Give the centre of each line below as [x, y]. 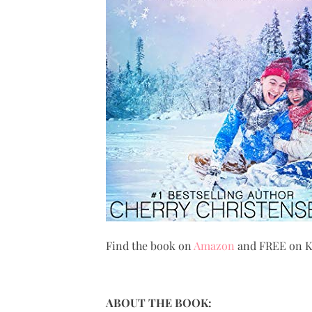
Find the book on [150, 246]
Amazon [214, 246]
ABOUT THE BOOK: [159, 303]
